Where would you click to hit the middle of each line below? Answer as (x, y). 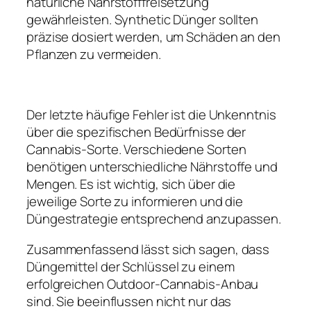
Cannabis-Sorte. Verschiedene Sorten (136, 150)
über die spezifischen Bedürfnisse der (136, 132)
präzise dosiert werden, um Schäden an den (153, 37)
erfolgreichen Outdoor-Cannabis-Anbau (143, 284)
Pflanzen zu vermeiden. (94, 54)
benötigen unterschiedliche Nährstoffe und (152, 167)
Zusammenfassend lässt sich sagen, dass (148, 249)
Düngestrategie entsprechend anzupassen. (154, 219)
